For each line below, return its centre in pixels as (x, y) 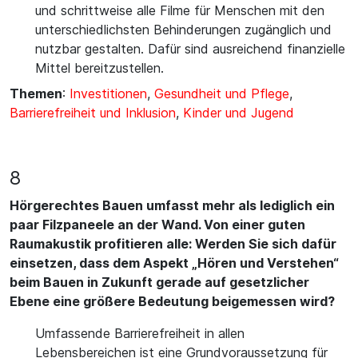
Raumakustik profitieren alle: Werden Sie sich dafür (173, 244)
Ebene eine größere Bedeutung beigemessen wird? (172, 301)
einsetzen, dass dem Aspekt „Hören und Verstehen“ (174, 263)
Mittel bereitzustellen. (99, 68)
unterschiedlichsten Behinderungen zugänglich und (183, 30)
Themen (36, 93)
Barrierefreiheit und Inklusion (93, 113)
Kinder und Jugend (239, 113)
